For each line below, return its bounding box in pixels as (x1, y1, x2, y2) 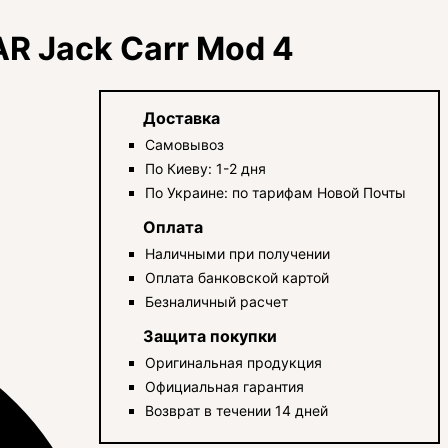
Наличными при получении (145, 244, 331, 262)
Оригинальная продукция (145, 353, 323, 371)
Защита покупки (143, 325, 278, 346)
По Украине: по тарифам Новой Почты (145, 183, 407, 201)
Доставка (143, 107, 221, 128)
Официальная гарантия (145, 377, 305, 395)
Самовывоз (145, 135, 225, 153)
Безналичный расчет (145, 292, 289, 310)
